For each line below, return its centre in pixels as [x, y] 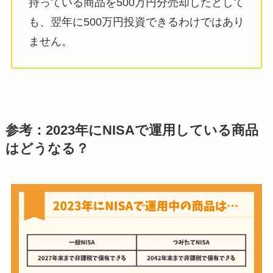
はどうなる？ [47, 149]
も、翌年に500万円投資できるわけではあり [136, 22]
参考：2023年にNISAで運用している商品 [132, 131]
